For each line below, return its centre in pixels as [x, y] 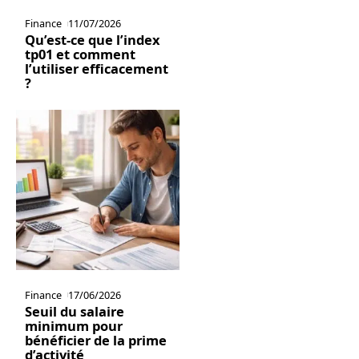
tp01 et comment [80, 54]
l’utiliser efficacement [96, 69]
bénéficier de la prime [95, 340]
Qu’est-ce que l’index [92, 40]
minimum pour [73, 325]
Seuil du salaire [74, 311]
